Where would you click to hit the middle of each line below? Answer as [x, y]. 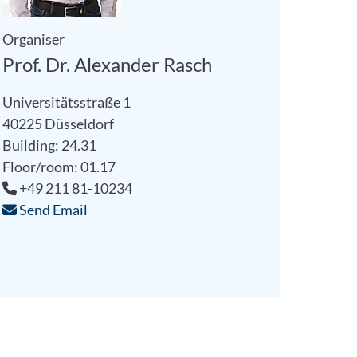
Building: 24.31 [49, 145]
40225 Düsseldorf [58, 124]
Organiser [33, 39]
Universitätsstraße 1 [66, 102]
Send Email [52, 210]
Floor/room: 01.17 [59, 167]
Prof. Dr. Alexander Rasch [107, 64]
